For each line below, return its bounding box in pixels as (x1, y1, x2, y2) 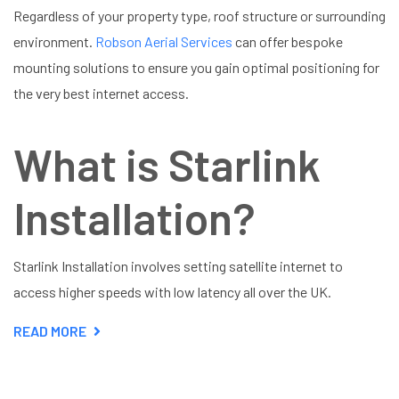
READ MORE (13, 322, 86, 339)
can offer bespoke (232, 32, 343, 50)
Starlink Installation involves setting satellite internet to (13, 256, 343, 274)
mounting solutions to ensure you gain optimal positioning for (13, 58, 379, 76)
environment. (13, 32, 95, 50)
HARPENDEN (86, 364, 165, 382)
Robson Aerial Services (95, 32, 232, 50)
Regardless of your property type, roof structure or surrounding (13, 6, 386, 24)
